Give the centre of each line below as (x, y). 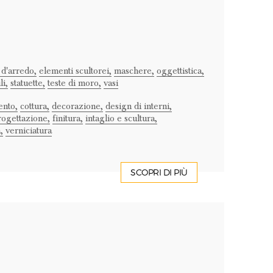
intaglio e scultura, (121, 118)
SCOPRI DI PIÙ (159, 172)
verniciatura (28, 130)
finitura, (67, 118)
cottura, (34, 106)
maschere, (134, 71)
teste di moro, (74, 83)
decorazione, (77, 106)
